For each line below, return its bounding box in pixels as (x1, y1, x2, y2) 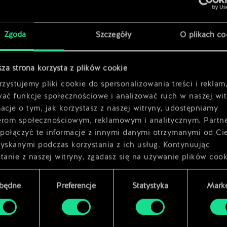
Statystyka (132, 182, 169, 191)
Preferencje (56, 182, 96, 191)
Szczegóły (96, 31, 131, 40)
